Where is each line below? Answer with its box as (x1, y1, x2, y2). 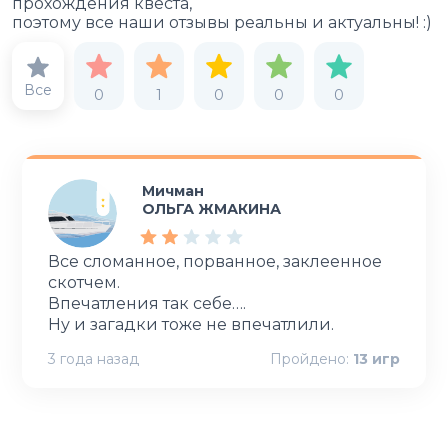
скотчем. (48, 272, 120, 292)
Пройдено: (270, 349, 349, 368)
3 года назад (48, 349, 139, 368)
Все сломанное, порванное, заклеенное (48, 251, 382, 271)
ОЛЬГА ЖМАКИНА (142, 199, 281, 218)
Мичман (142, 181, 204, 200)
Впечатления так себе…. (48, 293, 250, 313)
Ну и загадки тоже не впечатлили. (48, 314, 334, 334)
